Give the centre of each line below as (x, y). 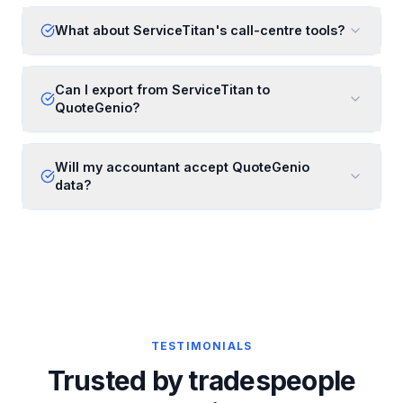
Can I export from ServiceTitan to (162, 90)
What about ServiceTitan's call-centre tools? (200, 30)
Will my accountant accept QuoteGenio (182, 167)
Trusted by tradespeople (201, 381)
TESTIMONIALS (201, 346)
